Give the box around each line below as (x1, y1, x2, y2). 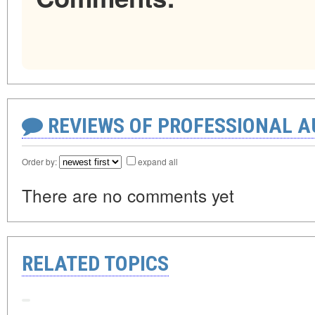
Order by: (22, 155, 59, 168)
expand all (138, 155, 178, 168)
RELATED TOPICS (22, 251, 169, 276)
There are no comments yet (22, 183, 234, 208)
